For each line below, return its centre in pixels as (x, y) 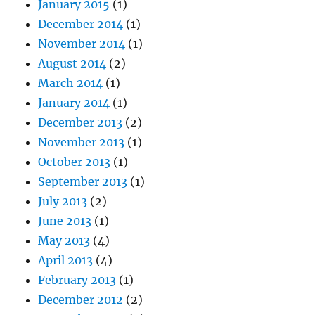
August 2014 (72, 63)
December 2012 (81, 300)
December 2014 (81, 24)
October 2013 (75, 162)
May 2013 (64, 240)
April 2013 (66, 260)
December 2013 (81, 122)
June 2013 (65, 221)
